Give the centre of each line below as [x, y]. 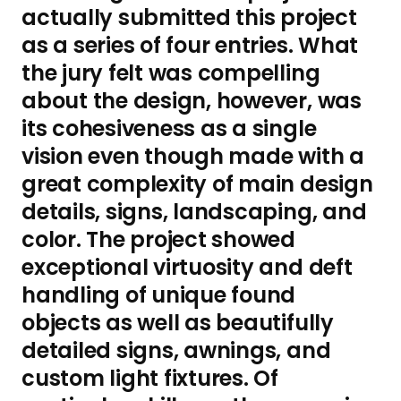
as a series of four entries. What [190, 45]
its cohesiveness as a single [169, 128]
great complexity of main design [197, 184]
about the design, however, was [192, 101]
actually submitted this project [189, 17]
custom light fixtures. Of [150, 378]
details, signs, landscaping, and [194, 212]
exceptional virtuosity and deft [187, 267]
